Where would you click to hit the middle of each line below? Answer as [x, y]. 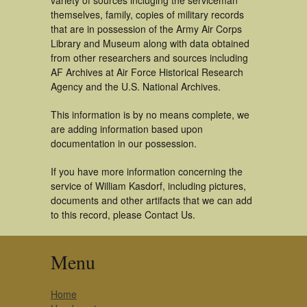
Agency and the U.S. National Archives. [136, 86]
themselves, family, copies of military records [147, 14]
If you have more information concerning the [147, 171]
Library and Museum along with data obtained [150, 43]
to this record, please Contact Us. [123, 214]
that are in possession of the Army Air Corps [146, 29]
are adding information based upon [127, 129]
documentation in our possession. [124, 143]
